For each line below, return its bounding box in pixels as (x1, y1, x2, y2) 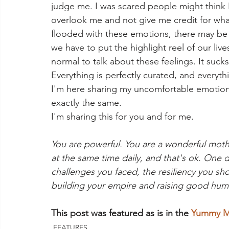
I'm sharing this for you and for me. (51, 111, 194, 122)
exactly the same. (51, 97, 122, 108)
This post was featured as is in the (51, 208, 191, 219)
